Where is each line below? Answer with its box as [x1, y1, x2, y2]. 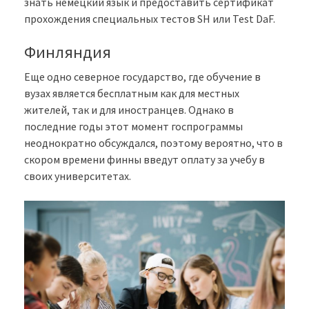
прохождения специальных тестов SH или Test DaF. [24, 11, 275, 26]
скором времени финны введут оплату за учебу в [24, 152, 265, 166]
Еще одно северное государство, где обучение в [24, 69, 261, 83]
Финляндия [24, 41, 111, 63]
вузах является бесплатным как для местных [24, 86, 239, 100]
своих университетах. [24, 168, 131, 183]
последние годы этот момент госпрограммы [24, 119, 243, 133]
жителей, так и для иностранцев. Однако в [24, 102, 234, 117]
